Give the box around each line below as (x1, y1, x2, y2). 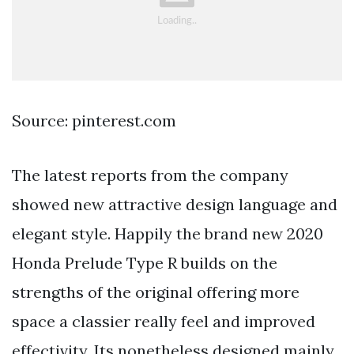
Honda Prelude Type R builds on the (12, 253, 277, 273)
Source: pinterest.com (12, 111, 176, 131)
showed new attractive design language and (12, 194, 337, 215)
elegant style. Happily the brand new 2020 (12, 224, 323, 244)
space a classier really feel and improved (12, 311, 315, 332)
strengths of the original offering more (12, 282, 299, 303)
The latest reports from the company (12, 165, 288, 186)
